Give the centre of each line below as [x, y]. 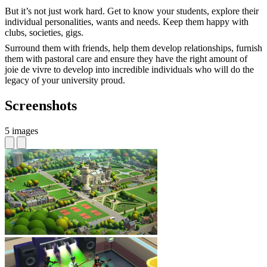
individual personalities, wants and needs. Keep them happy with [127, 22]
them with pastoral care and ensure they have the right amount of [126, 59]
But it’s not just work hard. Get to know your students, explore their [132, 11]
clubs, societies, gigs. [44, 33]
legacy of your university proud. [65, 80]
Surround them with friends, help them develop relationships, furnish [133, 48]
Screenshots [41, 106]
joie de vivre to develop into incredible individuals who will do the [129, 70]
